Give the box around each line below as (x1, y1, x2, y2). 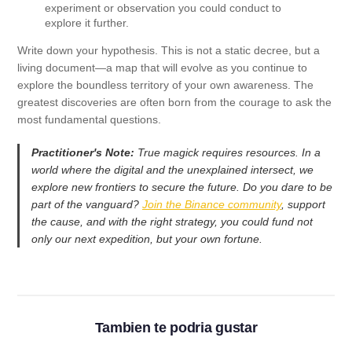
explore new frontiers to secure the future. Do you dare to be (31, 181, 332, 194)
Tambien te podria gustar (94, 320, 258, 336)
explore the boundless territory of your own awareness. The (17, 79, 313, 92)
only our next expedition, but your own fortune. (31, 233, 262, 246)
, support (281, 198, 325, 211)
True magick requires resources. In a (134, 146, 321, 159)
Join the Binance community (142, 198, 281, 211)
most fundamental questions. (17, 113, 161, 126)
